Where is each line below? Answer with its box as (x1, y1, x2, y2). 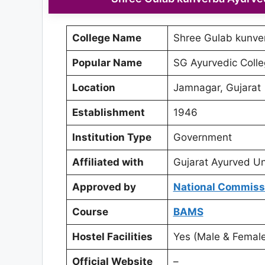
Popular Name (72, 57, 142, 69)
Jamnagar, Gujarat (173, 82, 261, 94)
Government (173, 131, 232, 144)
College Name (72, 32, 141, 44)
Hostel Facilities (72, 231, 153, 243)
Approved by (72, 181, 136, 193)
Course (72, 206, 108, 218)
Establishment (72, 106, 145, 119)
